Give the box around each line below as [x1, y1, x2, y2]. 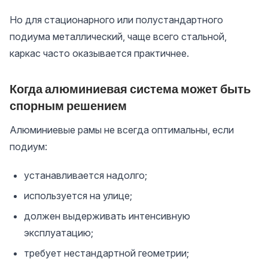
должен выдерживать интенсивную [24, 210, 190, 222]
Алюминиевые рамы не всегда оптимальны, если [10, 124, 234, 136]
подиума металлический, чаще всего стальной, [10, 31, 227, 42]
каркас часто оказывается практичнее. [10, 47, 189, 59]
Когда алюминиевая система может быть [10, 81, 251, 96]
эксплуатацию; [24, 227, 93, 239]
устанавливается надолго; [24, 169, 147, 181]
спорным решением [10, 98, 127, 113]
